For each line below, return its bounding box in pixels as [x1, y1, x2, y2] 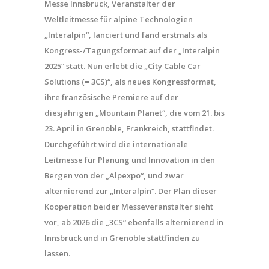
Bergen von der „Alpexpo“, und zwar [44, 170, 184, 181]
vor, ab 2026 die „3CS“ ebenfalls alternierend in [44, 217, 223, 228]
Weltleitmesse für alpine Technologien [44, 14, 193, 25]
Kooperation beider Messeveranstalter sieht [44, 201, 213, 212]
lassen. [44, 248, 70, 259]
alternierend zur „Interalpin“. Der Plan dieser [44, 186, 217, 196]
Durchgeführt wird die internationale [44, 139, 188, 150]
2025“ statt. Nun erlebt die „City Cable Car [44, 61, 201, 71]
